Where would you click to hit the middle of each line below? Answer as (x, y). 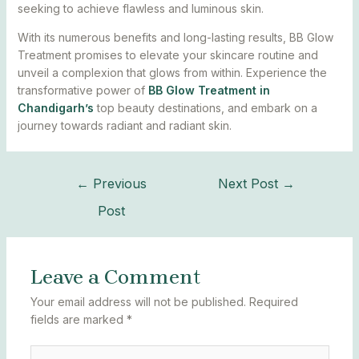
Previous (118, 184)
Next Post (250, 184)
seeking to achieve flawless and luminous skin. (140, 9)
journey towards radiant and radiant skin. (124, 126)
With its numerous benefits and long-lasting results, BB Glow (175, 38)
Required (273, 302)
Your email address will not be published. (138, 302)
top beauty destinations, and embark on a (205, 108)
